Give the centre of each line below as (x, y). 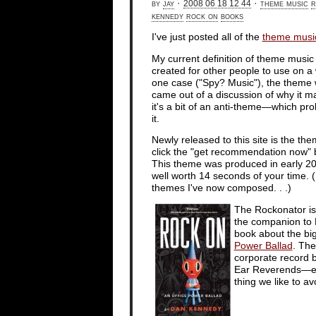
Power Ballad (263, 245)
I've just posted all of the (207, 37)
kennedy (167, 16)
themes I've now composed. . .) (221, 188)
